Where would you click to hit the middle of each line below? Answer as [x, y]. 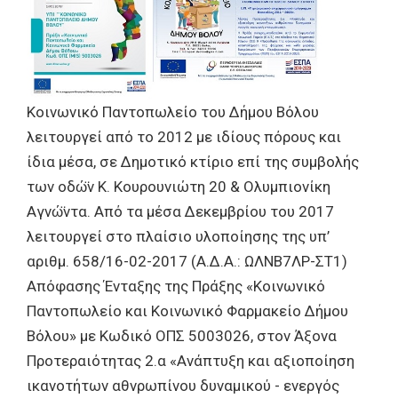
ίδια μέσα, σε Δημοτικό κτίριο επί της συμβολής [193, 162]
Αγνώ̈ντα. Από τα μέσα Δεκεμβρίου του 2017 [180, 211]
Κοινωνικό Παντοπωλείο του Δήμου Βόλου [173, 112]
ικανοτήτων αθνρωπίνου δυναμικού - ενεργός [183, 386]
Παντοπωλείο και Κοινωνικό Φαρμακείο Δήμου [187, 311]
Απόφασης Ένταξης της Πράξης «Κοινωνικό [176, 286]
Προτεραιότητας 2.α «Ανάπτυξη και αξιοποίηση [191, 361]
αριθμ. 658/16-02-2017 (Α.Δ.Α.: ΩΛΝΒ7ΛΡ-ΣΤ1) [187, 261]
